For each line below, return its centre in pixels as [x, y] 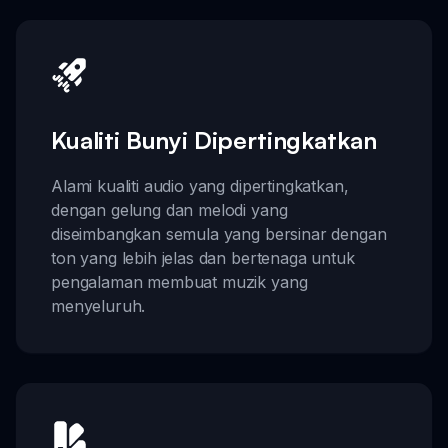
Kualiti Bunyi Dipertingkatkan [214, 139]
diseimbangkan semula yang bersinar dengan [219, 233]
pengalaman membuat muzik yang [179, 281]
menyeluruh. [98, 305]
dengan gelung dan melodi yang [169, 209]
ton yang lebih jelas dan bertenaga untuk [203, 257]
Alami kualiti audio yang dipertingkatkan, [200, 185]
